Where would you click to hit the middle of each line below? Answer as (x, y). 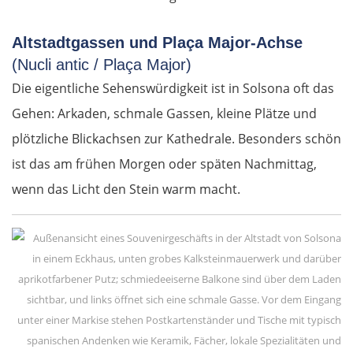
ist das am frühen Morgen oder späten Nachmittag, (164, 164)
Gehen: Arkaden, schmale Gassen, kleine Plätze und (164, 114)
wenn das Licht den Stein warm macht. (126, 190)
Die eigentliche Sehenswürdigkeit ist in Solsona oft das (173, 89)
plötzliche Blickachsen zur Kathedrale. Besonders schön (176, 139)
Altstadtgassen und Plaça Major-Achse (157, 43)
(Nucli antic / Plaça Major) (102, 65)
